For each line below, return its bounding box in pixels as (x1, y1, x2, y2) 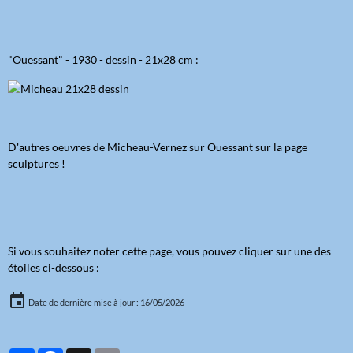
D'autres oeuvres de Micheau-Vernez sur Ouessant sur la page (8, 140, 307, 154)
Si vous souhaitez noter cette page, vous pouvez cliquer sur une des (8, 244, 331, 258)
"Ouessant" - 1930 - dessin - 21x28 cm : (8, 53, 199, 66)
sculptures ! (8, 157, 65, 170)
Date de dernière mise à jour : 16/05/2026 (27, 297, 184, 307)
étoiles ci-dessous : (8, 261, 99, 274)
